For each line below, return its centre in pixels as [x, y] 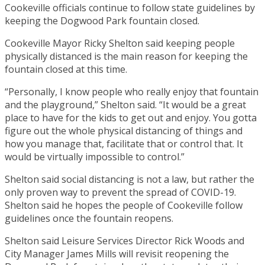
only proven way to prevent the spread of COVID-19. [120, 192]
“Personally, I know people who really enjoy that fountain [132, 91]
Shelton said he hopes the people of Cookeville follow [124, 205]
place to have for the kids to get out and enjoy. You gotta [131, 117]
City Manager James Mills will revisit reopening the [117, 253]
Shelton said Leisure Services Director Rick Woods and [125, 240]
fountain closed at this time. [66, 69]
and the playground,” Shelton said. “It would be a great [125, 104]
